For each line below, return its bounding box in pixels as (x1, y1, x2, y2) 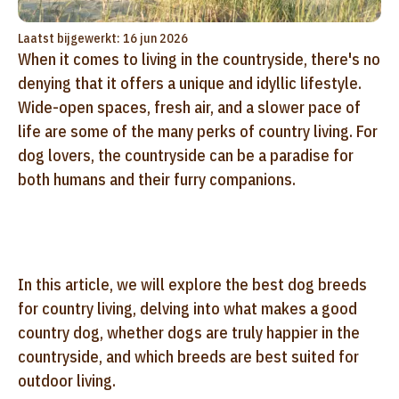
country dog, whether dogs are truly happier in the (18, 322, 360, 343)
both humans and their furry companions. (18, 168, 296, 190)
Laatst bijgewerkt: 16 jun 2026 (18, 29, 188, 46)
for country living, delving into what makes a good (18, 297, 357, 319)
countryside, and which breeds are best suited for (18, 346, 359, 367)
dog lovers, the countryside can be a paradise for (18, 144, 354, 166)
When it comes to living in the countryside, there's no (18, 48, 380, 69)
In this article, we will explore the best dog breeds (18, 273, 367, 295)
